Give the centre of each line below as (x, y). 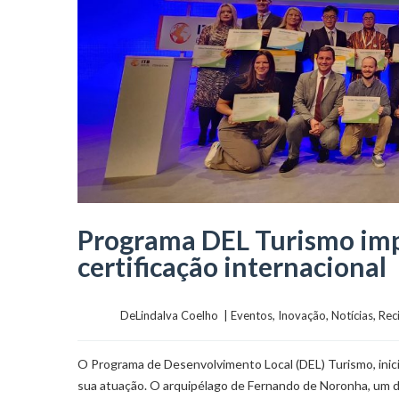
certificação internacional (232, 267)
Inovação (302, 316)
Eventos (252, 316)
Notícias (352, 316)
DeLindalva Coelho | (175, 316)
